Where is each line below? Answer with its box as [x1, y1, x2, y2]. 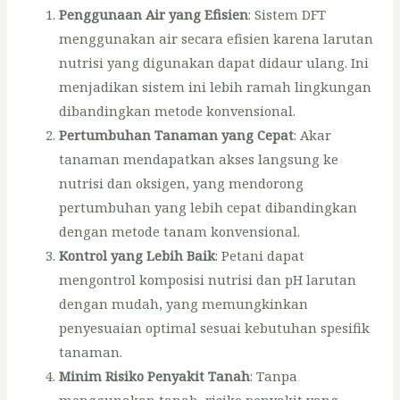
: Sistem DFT [248, 4, 327, 23]
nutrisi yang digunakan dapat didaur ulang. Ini [59, 53, 370, 71]
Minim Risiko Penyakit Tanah [59, 366, 251, 385]
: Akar [294, 125, 332, 144]
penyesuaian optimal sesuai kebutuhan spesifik [59, 318, 371, 337]
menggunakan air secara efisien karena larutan [59, 29, 374, 47]
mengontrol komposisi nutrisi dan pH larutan [59, 270, 357, 288]
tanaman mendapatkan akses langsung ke [59, 149, 339, 168]
